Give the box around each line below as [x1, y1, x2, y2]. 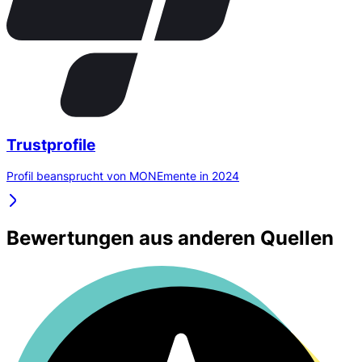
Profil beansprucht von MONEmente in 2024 [6, 169, 239, 183]
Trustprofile [6, 135, 95, 154]
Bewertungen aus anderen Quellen [6, 226, 334, 250]
